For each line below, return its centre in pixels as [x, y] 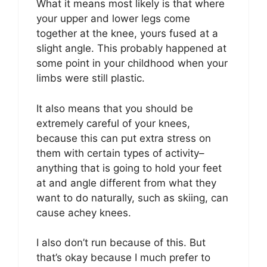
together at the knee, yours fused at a [127, 33]
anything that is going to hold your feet [129, 168]
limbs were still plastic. [91, 78]
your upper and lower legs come [113, 18]
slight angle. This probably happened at [131, 48]
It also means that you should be [115, 108]
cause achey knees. [84, 212]
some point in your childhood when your [132, 63]
